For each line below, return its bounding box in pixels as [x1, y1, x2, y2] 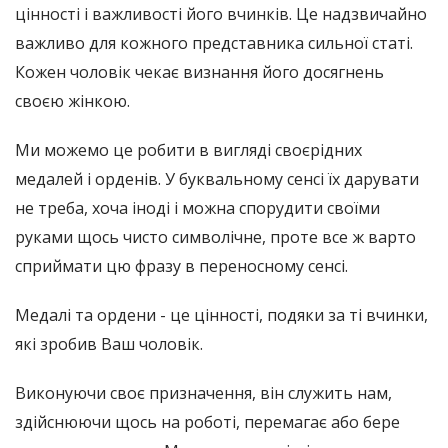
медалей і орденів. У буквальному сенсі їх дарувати [15, 168, 419, 190]
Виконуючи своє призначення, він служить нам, [15, 382, 392, 404]
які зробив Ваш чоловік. [15, 333, 203, 355]
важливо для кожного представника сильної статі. [15, 32, 413, 54]
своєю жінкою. [15, 90, 130, 112]
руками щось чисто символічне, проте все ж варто [15, 226, 416, 248]
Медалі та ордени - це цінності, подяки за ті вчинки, [15, 304, 428, 326]
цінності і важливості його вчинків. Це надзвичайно [15, 3, 427, 25]
